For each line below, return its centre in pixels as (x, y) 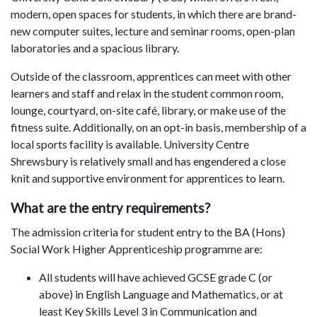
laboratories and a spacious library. (95, 48)
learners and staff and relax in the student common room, (147, 93)
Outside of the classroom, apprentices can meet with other (151, 76)
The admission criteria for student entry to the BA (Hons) (148, 232)
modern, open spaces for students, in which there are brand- (154, 14)
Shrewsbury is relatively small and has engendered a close (148, 161)
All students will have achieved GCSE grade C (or (156, 277)
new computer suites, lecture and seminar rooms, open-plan (153, 31)
